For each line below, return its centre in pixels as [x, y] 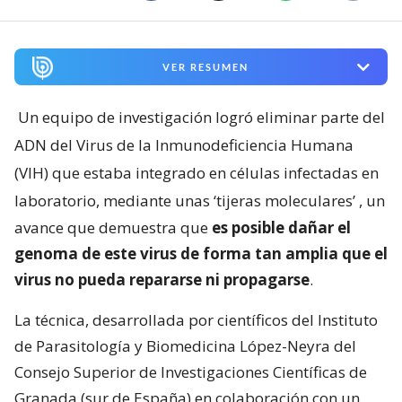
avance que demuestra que [113, 228]
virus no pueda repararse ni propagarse [162, 280]
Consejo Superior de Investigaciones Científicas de [191, 372]
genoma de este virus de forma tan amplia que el [201, 254]
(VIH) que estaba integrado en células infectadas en [197, 173]
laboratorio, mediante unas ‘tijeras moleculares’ [185, 201]
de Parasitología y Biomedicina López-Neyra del [185, 346]
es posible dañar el [281, 228]
